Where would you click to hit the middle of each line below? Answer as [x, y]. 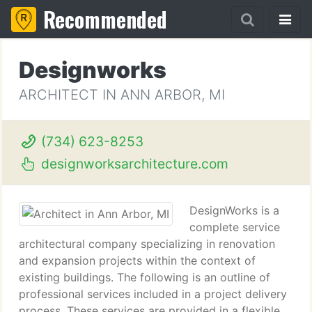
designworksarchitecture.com [133, 164]
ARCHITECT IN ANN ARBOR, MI [122, 95]
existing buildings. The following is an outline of [145, 277]
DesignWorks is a [234, 210]
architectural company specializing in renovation [147, 244]
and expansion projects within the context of [137, 260]
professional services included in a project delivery [153, 294]
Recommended [105, 19]
